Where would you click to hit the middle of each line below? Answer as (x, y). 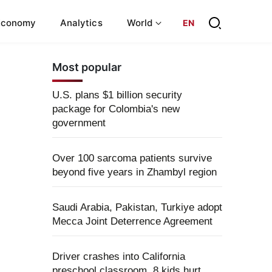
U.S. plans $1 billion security (117, 95)
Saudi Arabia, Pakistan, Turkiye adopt (137, 207)
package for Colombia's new (116, 109)
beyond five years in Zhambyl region (134, 172)
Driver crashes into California (119, 257)
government (79, 123)
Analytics (81, 22)
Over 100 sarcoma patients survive (132, 158)
